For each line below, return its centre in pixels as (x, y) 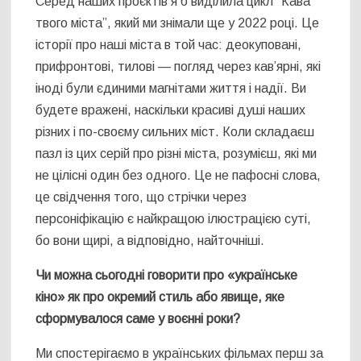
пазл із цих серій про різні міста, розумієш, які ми (176, 154)
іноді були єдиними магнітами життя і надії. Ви (171, 89)
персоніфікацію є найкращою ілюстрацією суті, (174, 219)
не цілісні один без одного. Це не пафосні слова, (178, 176)
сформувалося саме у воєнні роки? (138, 319)
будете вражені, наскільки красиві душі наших (171, 110)
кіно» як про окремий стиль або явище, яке (160, 297)
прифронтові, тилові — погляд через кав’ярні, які (178, 67)
